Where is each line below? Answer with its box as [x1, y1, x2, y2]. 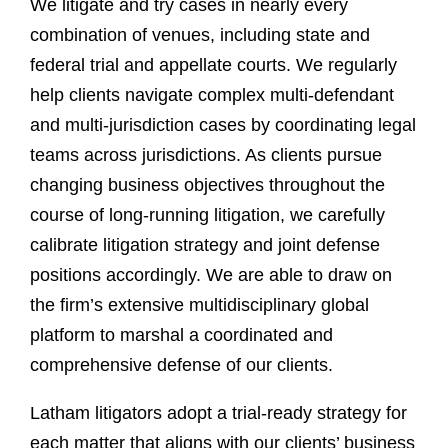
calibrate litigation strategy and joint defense [30, 235, 380, 255]
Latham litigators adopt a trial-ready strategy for [30, 403, 407, 423]
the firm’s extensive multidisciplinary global [30, 295, 369, 315]
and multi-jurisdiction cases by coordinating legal [30, 115, 416, 135]
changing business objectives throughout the [30, 175, 385, 195]
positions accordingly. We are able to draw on [30, 265, 392, 285]
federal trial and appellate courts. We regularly [30, 55, 397, 75]
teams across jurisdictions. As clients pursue [30, 145, 382, 165]
